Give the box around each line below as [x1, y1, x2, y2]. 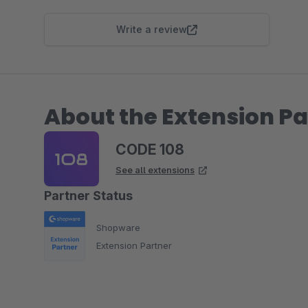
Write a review [116, 23, 187, 35]
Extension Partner [96, 239, 172, 251]
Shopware [96, 221, 140, 233]
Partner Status [44, 188, 133, 203]
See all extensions [115, 164, 195, 175]
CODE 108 [115, 141, 184, 158]
